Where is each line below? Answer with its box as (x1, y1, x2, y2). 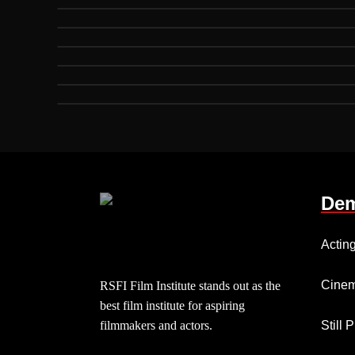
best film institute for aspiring (100, 299, 245, 312)
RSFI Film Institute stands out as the (100, 279, 281, 292)
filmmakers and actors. (100, 319, 212, 332)
